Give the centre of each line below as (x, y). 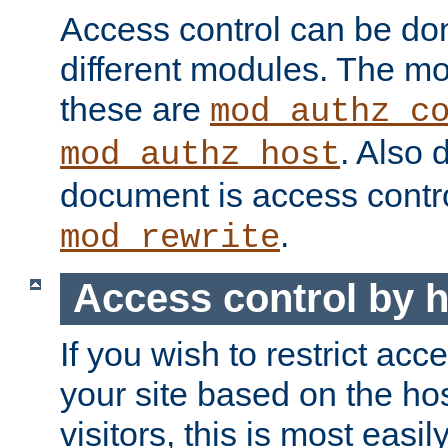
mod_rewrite (170, 237)
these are (135, 108)
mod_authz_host (200, 154)
